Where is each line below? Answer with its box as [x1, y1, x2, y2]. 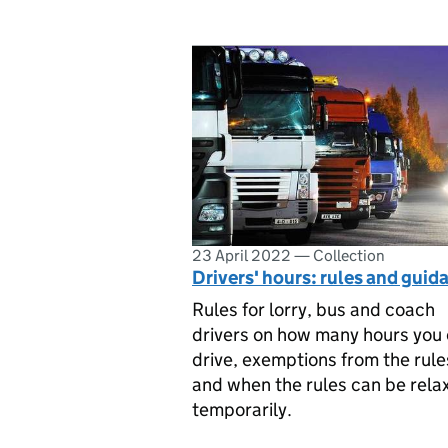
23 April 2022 [192, 245, 291, 265]
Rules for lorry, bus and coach [192, 298, 435, 321]
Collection [313, 245, 385, 265]
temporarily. [192, 398, 292, 421]
